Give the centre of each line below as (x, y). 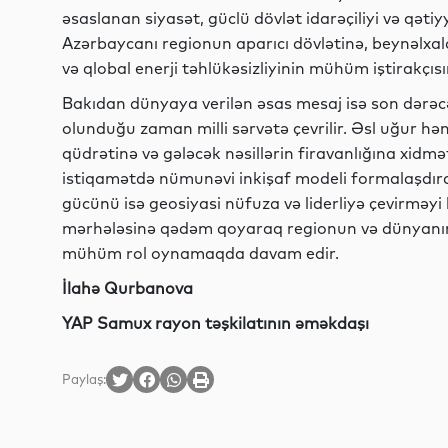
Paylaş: (84, 379)
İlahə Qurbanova (127, 288)
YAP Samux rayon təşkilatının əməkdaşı (215, 323)
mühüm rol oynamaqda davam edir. (200, 253)
